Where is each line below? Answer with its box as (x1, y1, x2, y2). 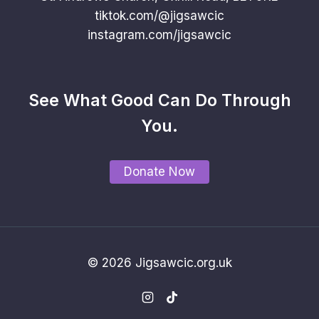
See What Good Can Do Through (28, 90, 291, 110)
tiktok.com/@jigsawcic (95, 9, 224, 23)
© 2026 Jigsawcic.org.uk (87, 256, 232, 270)
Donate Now (124, 164, 195, 179)
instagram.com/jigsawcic (88, 28, 231, 42)
